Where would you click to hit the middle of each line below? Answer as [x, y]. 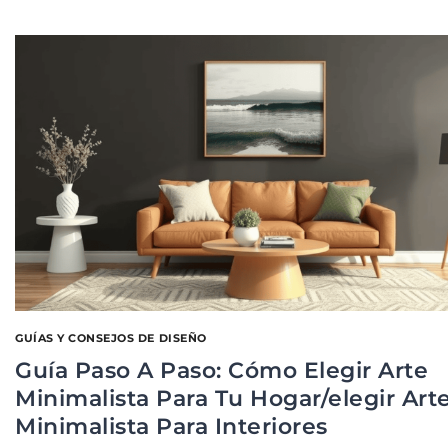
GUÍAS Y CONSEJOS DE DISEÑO [111, 338]
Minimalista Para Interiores [171, 426]
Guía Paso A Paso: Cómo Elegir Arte [221, 370]
